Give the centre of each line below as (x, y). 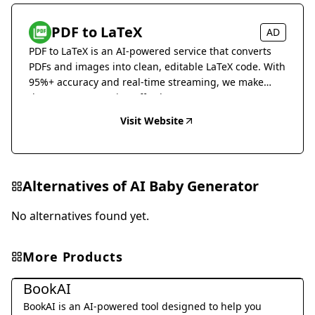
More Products (73, 257)
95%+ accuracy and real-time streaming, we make (146, 82)
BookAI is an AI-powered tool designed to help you (142, 306)
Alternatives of (76, 186)
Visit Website (152, 121)
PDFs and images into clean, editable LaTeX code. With (157, 66)
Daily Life (41, 264)
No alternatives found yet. (80, 216)
